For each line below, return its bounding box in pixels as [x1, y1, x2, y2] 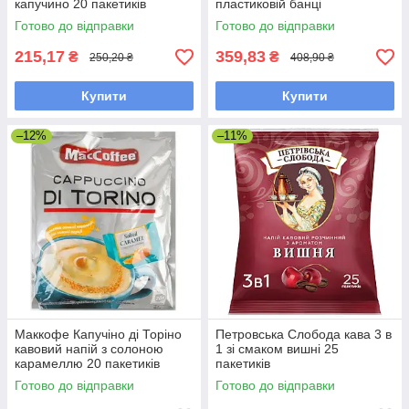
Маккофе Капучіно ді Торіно [15, 327, 182, 342]
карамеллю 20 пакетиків [15, 356, 160, 372]
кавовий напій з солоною [15, 341, 163, 357]
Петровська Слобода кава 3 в [215, 327, 392, 342]
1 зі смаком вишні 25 [215, 341, 339, 357]
